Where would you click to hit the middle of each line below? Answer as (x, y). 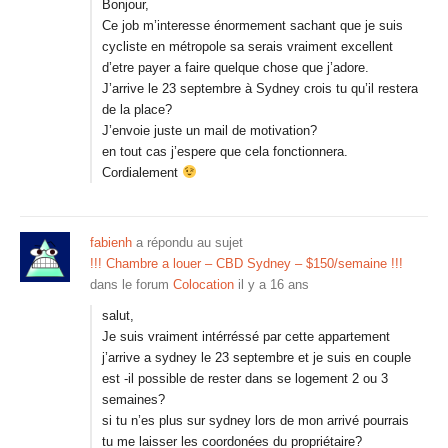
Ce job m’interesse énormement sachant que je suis (252, 25)
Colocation (203, 284)
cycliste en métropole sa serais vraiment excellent (247, 46)
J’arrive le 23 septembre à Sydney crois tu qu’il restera (260, 88)
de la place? (137, 109)
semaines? (133, 399)
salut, (118, 315)
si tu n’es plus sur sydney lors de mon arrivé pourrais (255, 420)
